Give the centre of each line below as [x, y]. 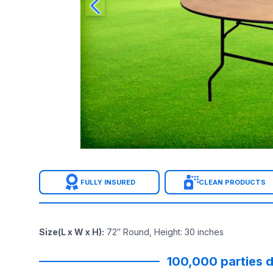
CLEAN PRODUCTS [232, 182]
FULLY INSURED [108, 182]
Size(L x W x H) [70, 232]
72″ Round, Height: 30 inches [165, 232]
